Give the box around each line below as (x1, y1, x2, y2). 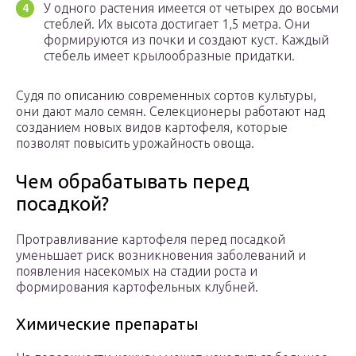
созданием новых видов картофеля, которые (16, 120, 288, 135)
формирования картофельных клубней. (16, 280, 258, 295)
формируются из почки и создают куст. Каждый (44, 33, 329, 48)
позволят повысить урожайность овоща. (16, 136, 254, 151)
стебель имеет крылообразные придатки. (44, 48, 295, 64)
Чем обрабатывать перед (16, 171, 250, 193)
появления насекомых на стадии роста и (16, 264, 257, 279)
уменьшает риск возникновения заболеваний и (16, 248, 306, 263)
